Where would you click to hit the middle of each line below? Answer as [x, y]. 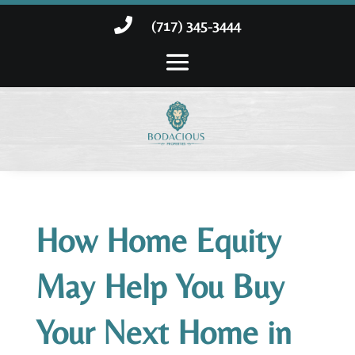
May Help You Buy [160, 286]
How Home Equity [158, 240]
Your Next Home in [163, 332]
